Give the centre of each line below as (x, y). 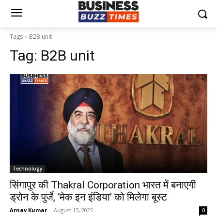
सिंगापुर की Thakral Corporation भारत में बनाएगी (103, 185)
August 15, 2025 (73, 210)
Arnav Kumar (28, 210)
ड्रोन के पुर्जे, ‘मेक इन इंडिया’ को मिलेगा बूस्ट (88, 197)
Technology (27, 169)
